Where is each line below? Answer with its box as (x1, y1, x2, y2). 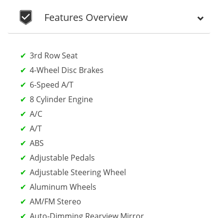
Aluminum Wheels (30, 181, 96, 192)
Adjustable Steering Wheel (30, 166, 126, 178)
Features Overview (44, 10, 128, 24)
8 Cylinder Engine (30, 93, 93, 105)
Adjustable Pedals (30, 152, 95, 163)
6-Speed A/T (30, 79, 73, 90)
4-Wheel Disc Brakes (30, 64, 104, 75)
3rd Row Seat (30, 50, 78, 61)
